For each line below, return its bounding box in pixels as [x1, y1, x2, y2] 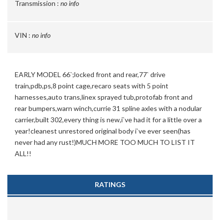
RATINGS [95, 180, 125, 189]
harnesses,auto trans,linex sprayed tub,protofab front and [15, 93, 192, 101]
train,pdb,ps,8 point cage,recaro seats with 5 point [15, 82, 168, 90]
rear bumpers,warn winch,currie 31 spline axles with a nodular [15, 104, 202, 112]
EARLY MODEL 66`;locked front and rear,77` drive [15, 70, 165, 79]
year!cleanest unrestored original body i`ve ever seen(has [15, 127, 191, 135]
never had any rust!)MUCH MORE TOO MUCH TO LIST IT [15, 138, 195, 146]
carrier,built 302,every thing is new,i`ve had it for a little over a [15, 115, 202, 124]
